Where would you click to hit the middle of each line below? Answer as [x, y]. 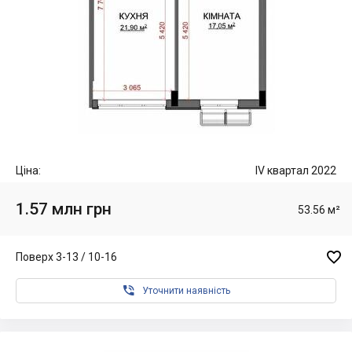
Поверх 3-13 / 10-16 [66, 257]
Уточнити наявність [186, 291]
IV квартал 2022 [296, 170]
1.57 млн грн [64, 209]
